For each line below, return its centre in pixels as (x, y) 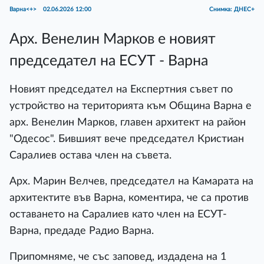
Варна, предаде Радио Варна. (83, 231)
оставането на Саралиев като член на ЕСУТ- (118, 214)
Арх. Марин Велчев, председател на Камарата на (131, 181)
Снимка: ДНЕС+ (232, 9)
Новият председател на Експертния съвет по (121, 89)
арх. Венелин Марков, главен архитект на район (128, 122)
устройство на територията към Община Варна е (131, 106)
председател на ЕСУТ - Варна (109, 61)
